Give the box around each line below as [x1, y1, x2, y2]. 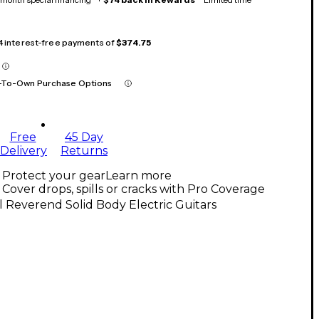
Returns [61, 144, 108, 158]
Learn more [105, 169, 172, 183]
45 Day [65, 130, 103, 145]
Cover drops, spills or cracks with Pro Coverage [2, 182, 265, 197]
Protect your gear [2, 169, 105, 183]
